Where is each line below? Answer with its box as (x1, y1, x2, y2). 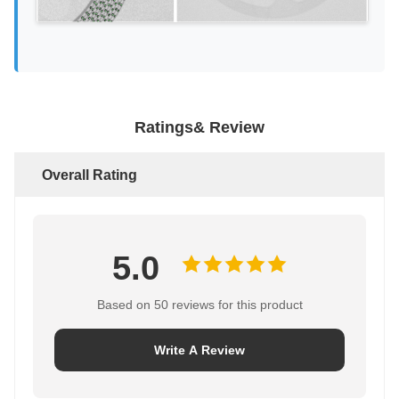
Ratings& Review (134, 118, 265, 136)
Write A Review (154, 342, 245, 357)
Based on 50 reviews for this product (96, 297, 303, 312)
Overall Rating (42, 167, 137, 183)
